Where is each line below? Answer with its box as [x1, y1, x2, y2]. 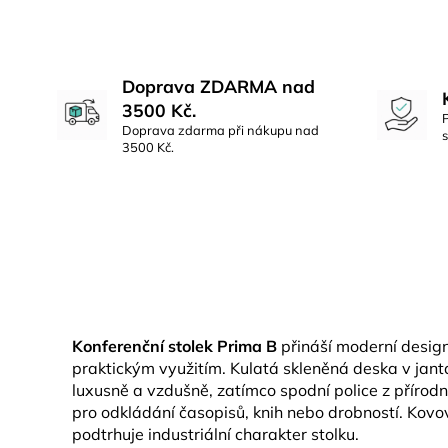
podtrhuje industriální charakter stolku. [72, 424, 359, 444]
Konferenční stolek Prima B [72, 336, 277, 356]
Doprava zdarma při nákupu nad [122, 122, 319, 138]
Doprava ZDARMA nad [122, 75, 315, 97]
